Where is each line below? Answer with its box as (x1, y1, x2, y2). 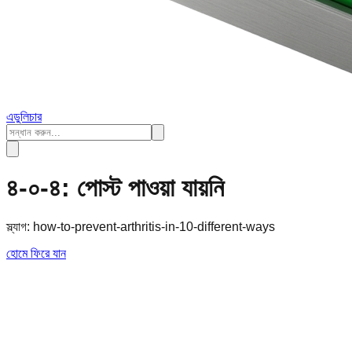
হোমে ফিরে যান (6, 246, 66, 260)
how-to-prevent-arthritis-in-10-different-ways (33, 219, 275, 233)
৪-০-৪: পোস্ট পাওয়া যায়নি (6, 174, 224, 203)
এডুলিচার (6, 110, 42, 123)
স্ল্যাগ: (6, 219, 33, 233)
